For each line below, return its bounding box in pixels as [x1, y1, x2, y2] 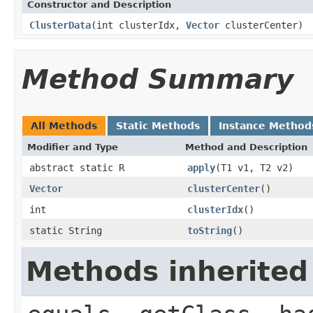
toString [187, 224, 232, 236]
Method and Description [185, 141, 307, 152]
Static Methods [116, 119, 200, 131]
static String [29, 224, 102, 236]
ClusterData [29, 19, 91, 31]
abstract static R [29, 161, 124, 173]
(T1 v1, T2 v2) [215, 161, 293, 173]
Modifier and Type [27, 141, 118, 152]
